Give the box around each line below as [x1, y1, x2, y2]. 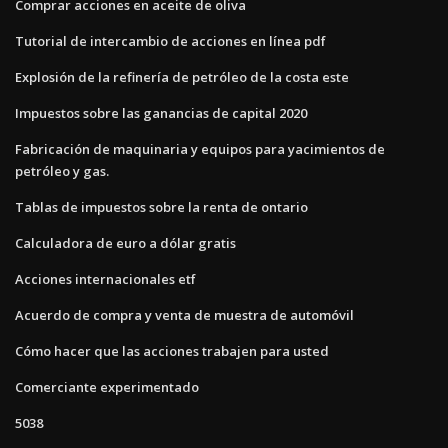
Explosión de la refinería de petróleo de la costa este [15, 67, 349, 86]
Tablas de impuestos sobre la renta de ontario [15, 197, 308, 216]
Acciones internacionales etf [15, 269, 196, 288]
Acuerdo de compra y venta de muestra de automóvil [15, 305, 354, 324]
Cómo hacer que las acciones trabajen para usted [15, 341, 329, 360]
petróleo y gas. [15, 161, 109, 180]
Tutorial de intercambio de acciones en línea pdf [15, 31, 326, 50]
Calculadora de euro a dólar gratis [15, 233, 236, 252]
